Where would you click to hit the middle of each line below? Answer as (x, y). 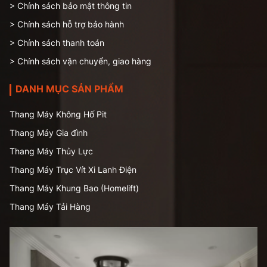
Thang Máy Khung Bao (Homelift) (74, 188)
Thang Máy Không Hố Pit (58, 114)
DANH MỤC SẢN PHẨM (69, 89)
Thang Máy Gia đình (49, 132)
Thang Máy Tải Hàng (50, 206)
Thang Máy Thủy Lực (51, 151)
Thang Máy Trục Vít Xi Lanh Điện (73, 169)
